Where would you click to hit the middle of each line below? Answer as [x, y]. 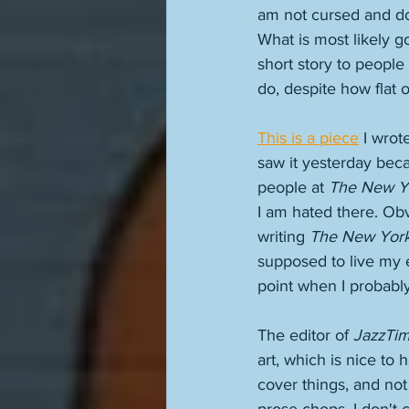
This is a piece [308, 138]
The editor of [305, 335]
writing [283, 236]
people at [293, 187]
